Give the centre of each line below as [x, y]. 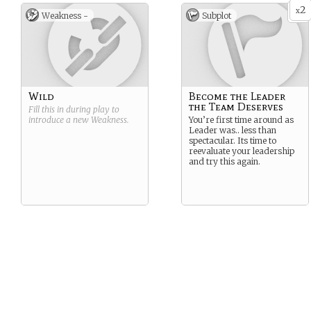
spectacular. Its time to [233, 141]
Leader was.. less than [233, 130]
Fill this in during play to [74, 109]
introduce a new [60, 120]
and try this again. [225, 161]
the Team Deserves [236, 107]
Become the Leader [237, 96]
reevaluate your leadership [242, 151]
